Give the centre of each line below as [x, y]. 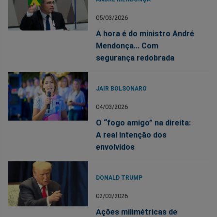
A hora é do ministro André [145, 33]
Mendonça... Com [127, 46]
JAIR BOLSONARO [122, 88]
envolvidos [116, 147]
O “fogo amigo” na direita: [144, 123]
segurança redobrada [135, 58]
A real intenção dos [132, 135]
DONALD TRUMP [119, 178]
